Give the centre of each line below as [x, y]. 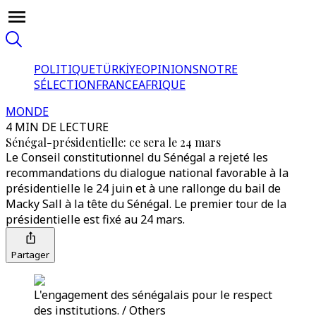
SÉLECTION [65, 85]
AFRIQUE [162, 85]
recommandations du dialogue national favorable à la [147, 173]
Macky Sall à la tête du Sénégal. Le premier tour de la [146, 204]
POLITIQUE [65, 69]
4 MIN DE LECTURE [57, 127]
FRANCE [117, 85]
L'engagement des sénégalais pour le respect [153, 295]
